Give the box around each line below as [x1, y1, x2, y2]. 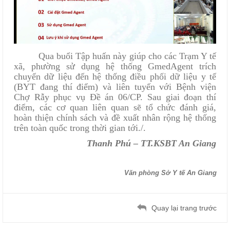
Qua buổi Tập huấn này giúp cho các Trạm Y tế [39, 50, 216, 61]
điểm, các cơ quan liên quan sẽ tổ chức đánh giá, [14, 102, 216, 112]
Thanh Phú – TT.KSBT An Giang [87, 138, 216, 148]
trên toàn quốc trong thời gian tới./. [14, 122, 146, 133]
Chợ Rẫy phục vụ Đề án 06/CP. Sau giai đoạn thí [14, 91, 216, 102]
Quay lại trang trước [151, 204, 217, 212]
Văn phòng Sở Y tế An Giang [124, 169, 217, 177]
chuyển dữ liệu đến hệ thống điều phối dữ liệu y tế [14, 71, 216, 82]
